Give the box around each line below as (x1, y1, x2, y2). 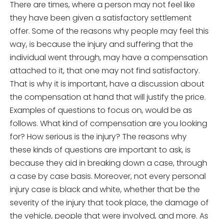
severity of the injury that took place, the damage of (10, 197, 209, 208)
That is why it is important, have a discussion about (10, 78, 204, 89)
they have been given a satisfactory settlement (10, 12, 192, 23)
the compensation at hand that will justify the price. (10, 91, 206, 103)
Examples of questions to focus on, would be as (10, 104, 192, 116)
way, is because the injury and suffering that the (10, 38, 193, 50)
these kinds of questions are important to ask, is (10, 144, 191, 155)
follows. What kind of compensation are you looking (10, 117, 207, 129)
